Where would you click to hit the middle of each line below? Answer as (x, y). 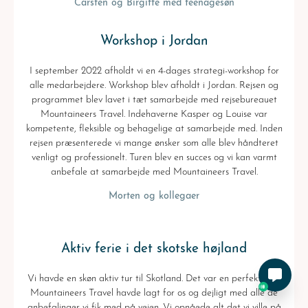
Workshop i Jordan (154, 41)
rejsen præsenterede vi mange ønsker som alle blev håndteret (154, 143)
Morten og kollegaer (154, 196)
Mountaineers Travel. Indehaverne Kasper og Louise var (154, 114)
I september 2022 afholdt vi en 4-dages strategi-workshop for (154, 71)
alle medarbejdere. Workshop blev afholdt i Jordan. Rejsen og (154, 85)
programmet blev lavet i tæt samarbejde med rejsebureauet (154, 100)
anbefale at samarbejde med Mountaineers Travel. (154, 172)
